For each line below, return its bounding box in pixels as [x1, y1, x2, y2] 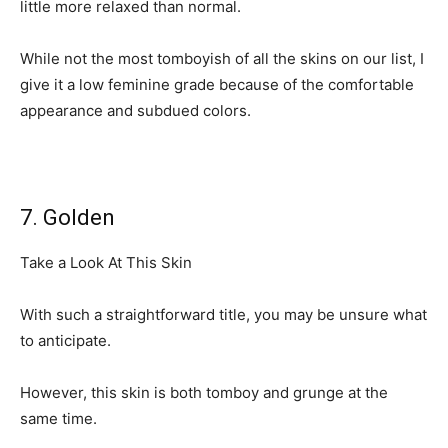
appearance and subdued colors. [20, 100, 251, 120]
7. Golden [20, 204, 115, 230]
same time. [20, 408, 97, 428]
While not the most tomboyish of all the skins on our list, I [20, 48, 424, 68]
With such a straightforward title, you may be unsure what [20, 304, 427, 324]
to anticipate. [20, 330, 111, 350]
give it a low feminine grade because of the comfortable [20, 74, 414, 94]
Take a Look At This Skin [20, 252, 192, 272]
